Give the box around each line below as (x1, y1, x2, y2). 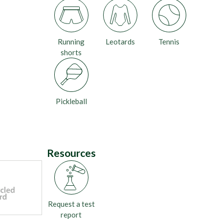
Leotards (105, 37, 135, 46)
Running (58, 37, 85, 46)
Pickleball (55, 97, 87, 106)
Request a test (47, 199, 95, 208)
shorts (61, 48, 82, 57)
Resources (46, 147, 96, 159)
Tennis (158, 37, 180, 46)
